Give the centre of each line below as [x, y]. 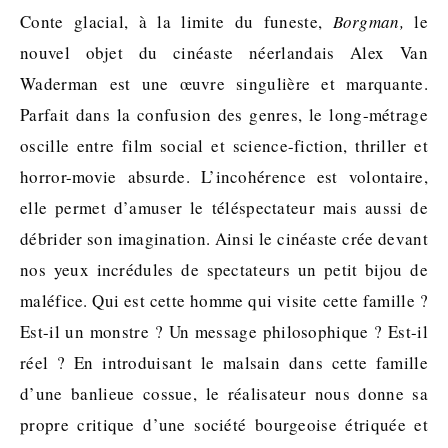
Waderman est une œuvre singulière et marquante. [224, 83]
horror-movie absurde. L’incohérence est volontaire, [224, 176]
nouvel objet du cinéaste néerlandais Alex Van [224, 52]
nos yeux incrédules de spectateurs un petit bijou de [224, 269]
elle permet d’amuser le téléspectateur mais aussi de [224, 207]
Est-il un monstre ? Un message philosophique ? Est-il [224, 331]
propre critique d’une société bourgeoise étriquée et [224, 424]
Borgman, [368, 21]
